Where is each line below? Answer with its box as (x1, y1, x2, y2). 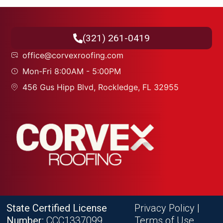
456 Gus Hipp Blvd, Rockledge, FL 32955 (22, 82, 179, 93)
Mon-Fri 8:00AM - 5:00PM (22, 66, 121, 77)
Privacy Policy (134, 202, 195, 214)
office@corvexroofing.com (22, 50, 123, 61)
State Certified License (6, 202, 108, 214)
